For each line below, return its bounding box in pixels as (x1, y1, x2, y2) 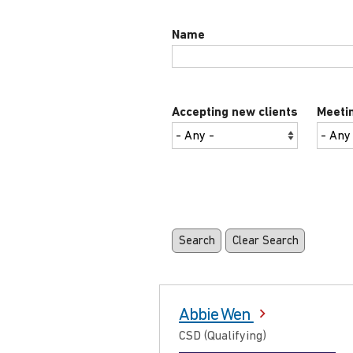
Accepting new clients (172, 106, 298, 119)
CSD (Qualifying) (179, 329, 266, 343)
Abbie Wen (179, 306, 254, 325)
